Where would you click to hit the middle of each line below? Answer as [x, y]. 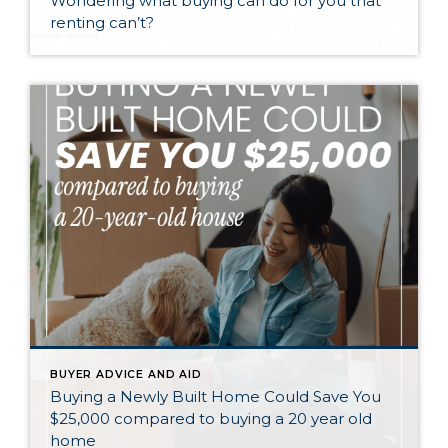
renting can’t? [102, 22]
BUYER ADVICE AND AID [126, 374]
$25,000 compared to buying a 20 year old [211, 418]
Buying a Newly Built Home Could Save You [215, 396]
